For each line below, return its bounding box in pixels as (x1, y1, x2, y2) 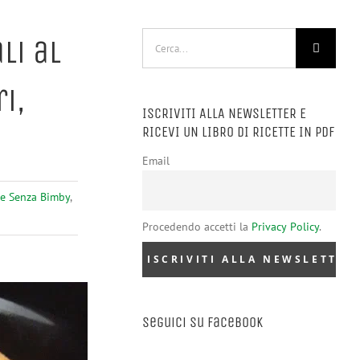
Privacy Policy (252, 219, 319, 234)
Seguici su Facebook (142, 313, 263, 332)
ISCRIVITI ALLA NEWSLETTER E (142, 104, 306, 122)
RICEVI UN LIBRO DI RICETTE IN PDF (142, 123, 334, 141)
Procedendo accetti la (142, 219, 252, 234)
